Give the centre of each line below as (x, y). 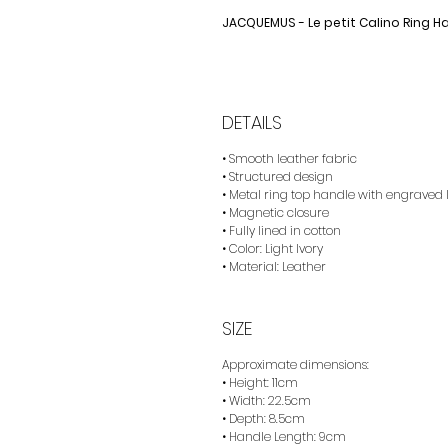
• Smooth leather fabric (289, 158)
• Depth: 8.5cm (263, 418)
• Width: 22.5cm (266, 400)
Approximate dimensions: (295, 364)
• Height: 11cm (260, 382)
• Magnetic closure (275, 212)
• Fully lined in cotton (281, 230)
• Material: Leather (274, 266)
